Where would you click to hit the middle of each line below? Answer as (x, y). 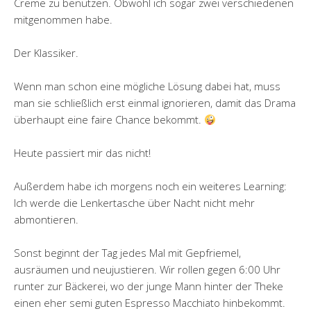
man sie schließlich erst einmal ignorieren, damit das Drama (155, 103)
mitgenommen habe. (63, 20)
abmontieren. (46, 220)
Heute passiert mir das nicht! (82, 153)
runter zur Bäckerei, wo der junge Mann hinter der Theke (149, 286)
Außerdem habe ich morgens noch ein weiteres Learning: (150, 186)
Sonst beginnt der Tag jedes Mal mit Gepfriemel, (127, 253)
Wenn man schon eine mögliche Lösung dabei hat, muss (147, 86)
